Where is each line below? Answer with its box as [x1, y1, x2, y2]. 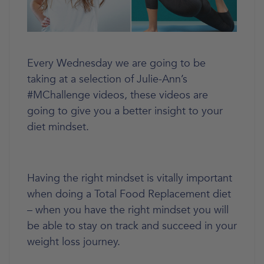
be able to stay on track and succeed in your [27, 218, 237, 233]
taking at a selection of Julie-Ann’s [27, 71, 187, 87]
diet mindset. [27, 119, 89, 134]
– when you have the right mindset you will [27, 202, 229, 217]
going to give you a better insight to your [27, 103, 223, 118]
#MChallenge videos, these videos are [27, 87, 208, 103]
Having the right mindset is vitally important [27, 170, 232, 186]
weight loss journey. [27, 234, 120, 249]
